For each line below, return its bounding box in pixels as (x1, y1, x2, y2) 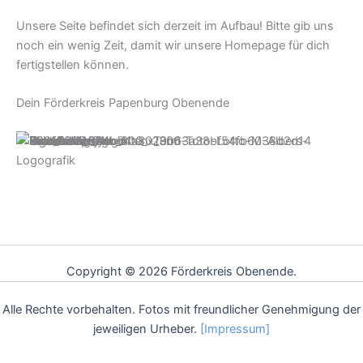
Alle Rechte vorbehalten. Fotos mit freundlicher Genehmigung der (2, 302, 361, 317)
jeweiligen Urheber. (93, 322, 200, 336)
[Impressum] (200, 322, 270, 336)
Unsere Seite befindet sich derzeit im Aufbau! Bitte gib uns (16, 18, 334, 33)
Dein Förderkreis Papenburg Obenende (16, 95, 229, 110)
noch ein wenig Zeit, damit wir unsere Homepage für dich (16, 37, 330, 53)
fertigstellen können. (16, 57, 129, 72)
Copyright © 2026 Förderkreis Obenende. (66, 264, 297, 280)
